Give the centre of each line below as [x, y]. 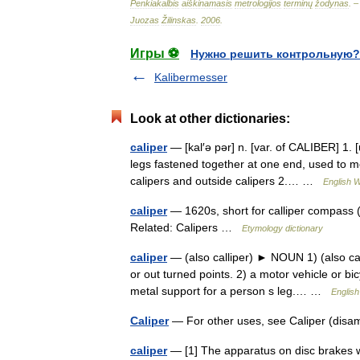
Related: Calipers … [186, 227]
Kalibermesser [191, 77]
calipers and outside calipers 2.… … [227, 181]
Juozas [145, 20]
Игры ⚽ [155, 53]
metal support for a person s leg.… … [231, 291]
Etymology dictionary [282, 228]
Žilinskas [179, 20]
